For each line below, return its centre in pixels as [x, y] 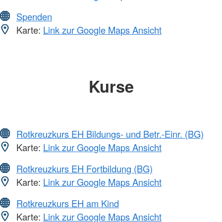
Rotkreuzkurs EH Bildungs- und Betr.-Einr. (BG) [110, 134]
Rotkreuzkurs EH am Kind [68, 203]
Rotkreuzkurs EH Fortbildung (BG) [84, 169]
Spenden [34, 16]
